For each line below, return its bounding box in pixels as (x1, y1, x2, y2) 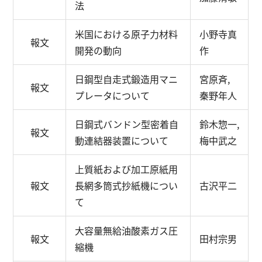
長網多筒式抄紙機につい (75, 178, 178, 192)
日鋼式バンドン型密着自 (75, 117, 179, 131)
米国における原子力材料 (75, 27, 178, 41)
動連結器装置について (75, 133, 169, 147)
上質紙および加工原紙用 (75, 162, 178, 176)
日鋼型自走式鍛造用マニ (75, 72, 178, 86)
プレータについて (75, 88, 150, 102)
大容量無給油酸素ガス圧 (75, 223, 178, 237)
